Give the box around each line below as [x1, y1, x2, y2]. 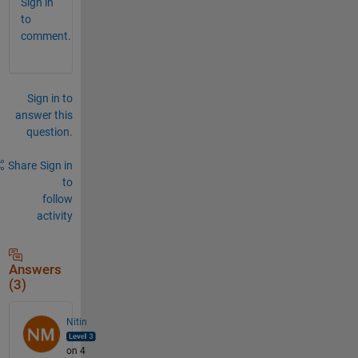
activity [36, 209, 73, 222]
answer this [14, 108, 73, 121]
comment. [20, 29, 71, 42]
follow [42, 192, 73, 205]
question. [26, 125, 73, 138]
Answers [8, 261, 62, 277]
